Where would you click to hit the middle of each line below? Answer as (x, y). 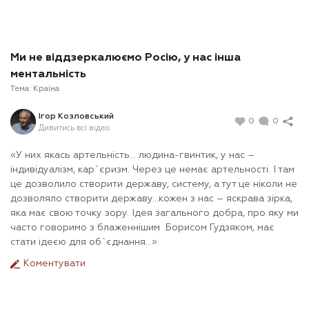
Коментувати (53, 264)
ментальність (48, 75)
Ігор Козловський (76, 116)
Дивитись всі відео (74, 128)
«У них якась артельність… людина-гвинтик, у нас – (132, 156)
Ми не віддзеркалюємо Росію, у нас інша (126, 58)
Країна (46, 89)
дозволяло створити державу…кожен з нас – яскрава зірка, (151, 199)
